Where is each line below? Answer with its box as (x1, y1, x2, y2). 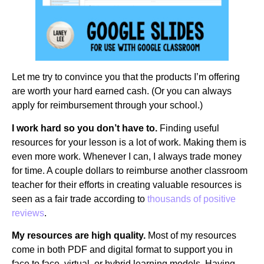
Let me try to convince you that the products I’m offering (12, 72, 240, 82)
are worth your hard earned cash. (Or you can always (12, 86, 232, 97)
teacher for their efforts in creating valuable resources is (12, 179, 242, 190)
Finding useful (160, 123, 219, 133)
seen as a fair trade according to (12, 193, 147, 204)
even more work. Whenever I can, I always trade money (12, 151, 242, 161)
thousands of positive (147, 193, 236, 204)
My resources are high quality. (12, 230, 148, 240)
